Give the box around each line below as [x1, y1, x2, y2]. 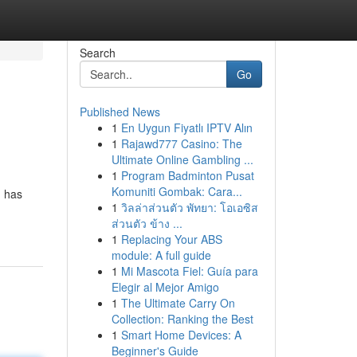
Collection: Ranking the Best [111, 311, 253, 327]
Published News [79, 104, 160, 120]
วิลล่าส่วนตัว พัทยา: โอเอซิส [120, 199, 258, 215]
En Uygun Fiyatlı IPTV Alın [120, 120, 253, 135]
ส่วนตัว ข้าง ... [111, 215, 182, 231]
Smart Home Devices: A [120, 327, 241, 343]
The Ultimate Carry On [120, 295, 235, 311]
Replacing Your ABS [120, 231, 222, 247]
